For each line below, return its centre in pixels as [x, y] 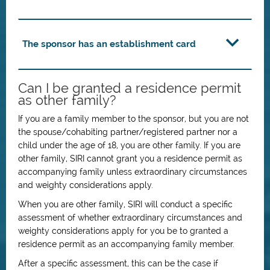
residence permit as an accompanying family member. [126, 244]
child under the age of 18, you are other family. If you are [129, 145]
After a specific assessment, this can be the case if [118, 263]
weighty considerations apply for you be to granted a [123, 231]
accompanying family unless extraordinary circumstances [133, 172]
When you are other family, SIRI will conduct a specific [125, 204]
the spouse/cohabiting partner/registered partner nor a [128, 132]
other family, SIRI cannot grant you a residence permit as [130, 159]
